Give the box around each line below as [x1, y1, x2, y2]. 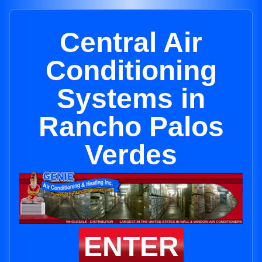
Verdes [85, 139, 177, 170]
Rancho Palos [38, 111, 224, 142]
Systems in [57, 83, 205, 114]
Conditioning [45, 55, 217, 86]
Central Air [60, 27, 202, 58]
